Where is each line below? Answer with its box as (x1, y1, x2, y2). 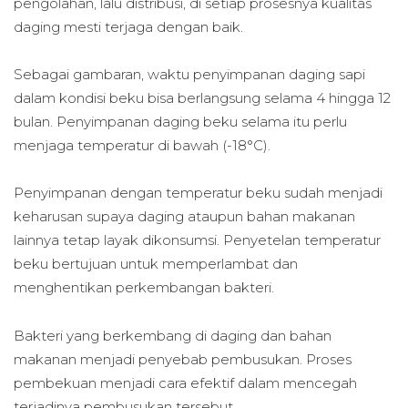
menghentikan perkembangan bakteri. (14, 279, 274, 297)
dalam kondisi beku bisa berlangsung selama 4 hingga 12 (14, 89, 391, 107)
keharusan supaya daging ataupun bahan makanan (14, 208, 355, 226)
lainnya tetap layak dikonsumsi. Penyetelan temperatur (14, 231, 381, 250)
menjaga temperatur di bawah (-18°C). (14, 137, 270, 155)
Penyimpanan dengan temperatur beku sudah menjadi (14, 184, 382, 202)
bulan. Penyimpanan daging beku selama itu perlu (14, 113, 347, 131)
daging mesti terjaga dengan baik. (14, 17, 243, 36)
